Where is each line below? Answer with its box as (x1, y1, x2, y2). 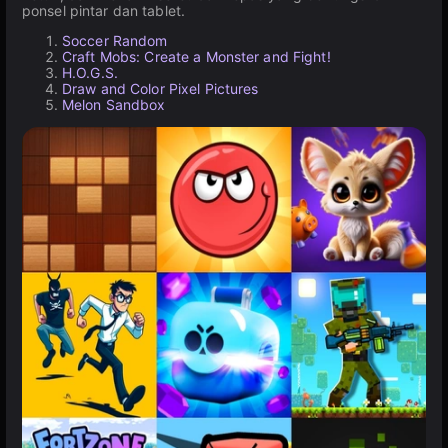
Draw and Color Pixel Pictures (62, 80, 259, 97)
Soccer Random (62, 32, 168, 49)
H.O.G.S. (62, 64, 118, 81)
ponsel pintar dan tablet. (22, 2, 185, 19)
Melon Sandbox (62, 96, 166, 113)
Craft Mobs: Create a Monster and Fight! (62, 48, 331, 65)
